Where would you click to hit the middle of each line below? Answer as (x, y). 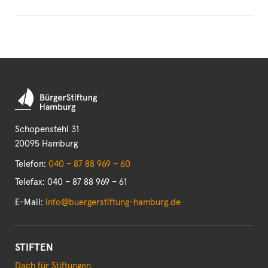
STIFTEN (34, 248)
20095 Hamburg (46, 144)
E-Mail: (30, 202)
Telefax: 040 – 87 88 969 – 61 (71, 182)
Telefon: (32, 164)
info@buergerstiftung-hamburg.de (113, 202)
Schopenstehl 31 (47, 129)
